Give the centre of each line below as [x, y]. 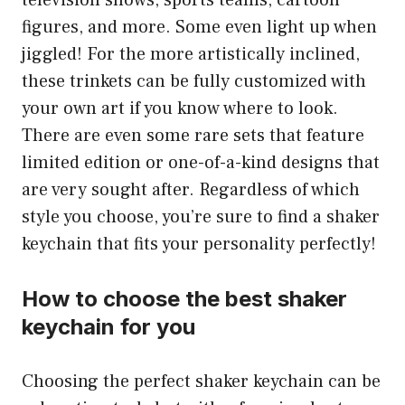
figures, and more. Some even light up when [199, 27]
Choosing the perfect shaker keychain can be [201, 381]
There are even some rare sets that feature [193, 136]
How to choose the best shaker [184, 299]
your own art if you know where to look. [180, 108]
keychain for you [108, 327]
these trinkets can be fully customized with [194, 81]
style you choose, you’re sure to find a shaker [201, 217]
